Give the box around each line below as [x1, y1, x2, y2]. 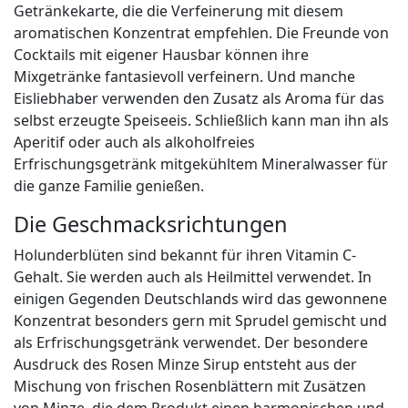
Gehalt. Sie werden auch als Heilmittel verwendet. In [14, 267, 372, 288]
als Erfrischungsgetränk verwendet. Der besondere [14, 332, 368, 353]
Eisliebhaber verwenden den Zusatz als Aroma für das [14, 88, 384, 109]
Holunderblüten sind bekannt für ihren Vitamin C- [14, 245, 356, 266]
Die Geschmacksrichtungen [14, 209, 288, 240]
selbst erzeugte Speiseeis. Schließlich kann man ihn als [14, 110, 389, 131]
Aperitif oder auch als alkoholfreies [14, 132, 255, 153]
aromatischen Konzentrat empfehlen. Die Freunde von [14, 23, 389, 44]
